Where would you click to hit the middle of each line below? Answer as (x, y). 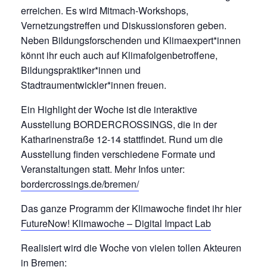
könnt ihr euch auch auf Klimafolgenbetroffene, (119, 55)
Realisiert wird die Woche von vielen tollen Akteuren (131, 247)
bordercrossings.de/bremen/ (80, 184)
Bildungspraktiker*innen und (81, 70)
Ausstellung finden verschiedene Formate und (118, 154)
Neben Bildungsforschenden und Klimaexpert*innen (131, 40)
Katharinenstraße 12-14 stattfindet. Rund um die (122, 139)
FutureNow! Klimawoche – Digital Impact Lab (116, 223)
